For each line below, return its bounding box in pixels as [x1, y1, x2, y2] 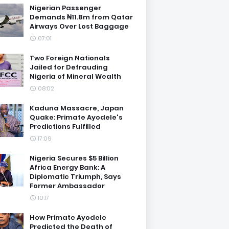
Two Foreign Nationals [30, 53, 110, 63]
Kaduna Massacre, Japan [30, 103, 124, 113]
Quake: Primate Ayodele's [30, 112, 123, 122]
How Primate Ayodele [30, 213, 106, 222]
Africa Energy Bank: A [30, 163, 105, 172]
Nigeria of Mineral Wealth [30, 72, 121, 81]
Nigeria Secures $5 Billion [30, 153, 119, 163]
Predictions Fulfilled [30, 122, 101, 131]
